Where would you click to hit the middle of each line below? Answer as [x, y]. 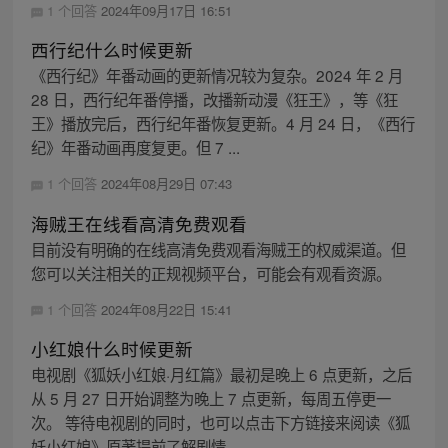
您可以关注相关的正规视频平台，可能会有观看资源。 [210, 272]
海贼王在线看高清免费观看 [138, 223]
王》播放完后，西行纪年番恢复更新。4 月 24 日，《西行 [222, 123]
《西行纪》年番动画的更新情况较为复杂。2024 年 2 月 [216, 75]
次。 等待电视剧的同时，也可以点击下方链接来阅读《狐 [220, 421]
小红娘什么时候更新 [111, 348]
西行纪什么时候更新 [111, 50]
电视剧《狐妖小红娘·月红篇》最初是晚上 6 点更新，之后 [221, 373]
